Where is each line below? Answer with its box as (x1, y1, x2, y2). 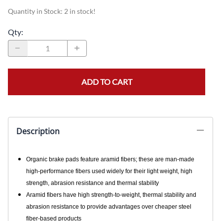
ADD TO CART (81, 76, 132, 86)
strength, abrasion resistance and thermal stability (26, 179, 159, 186)
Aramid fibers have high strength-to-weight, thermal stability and (26, 191, 196, 198)
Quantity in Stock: (8, 6, 64, 15)
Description (16, 125, 60, 137)
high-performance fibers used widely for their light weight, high (26, 167, 192, 175)
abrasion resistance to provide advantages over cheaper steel (26, 203, 191, 210)
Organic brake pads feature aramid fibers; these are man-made (26, 155, 194, 163)
